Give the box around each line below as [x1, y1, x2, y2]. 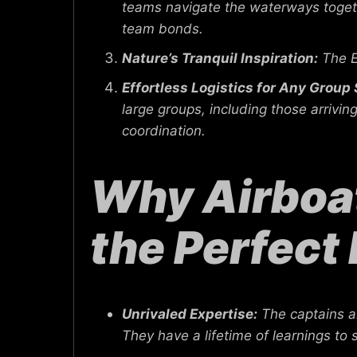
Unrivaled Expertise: [122, 305, 257, 322]
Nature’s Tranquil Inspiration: [122, 49, 318, 66]
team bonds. [122, 20, 203, 37]
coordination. [122, 122, 206, 139]
